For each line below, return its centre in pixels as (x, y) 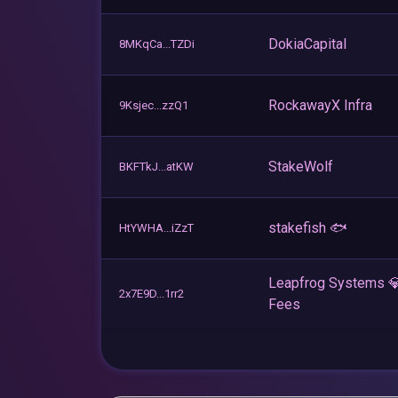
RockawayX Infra (320, 105)
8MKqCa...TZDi (157, 44)
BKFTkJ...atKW (156, 166)
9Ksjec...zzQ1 (154, 105)
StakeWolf (301, 166)
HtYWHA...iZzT (156, 227)
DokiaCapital (307, 44)
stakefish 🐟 (308, 227)
